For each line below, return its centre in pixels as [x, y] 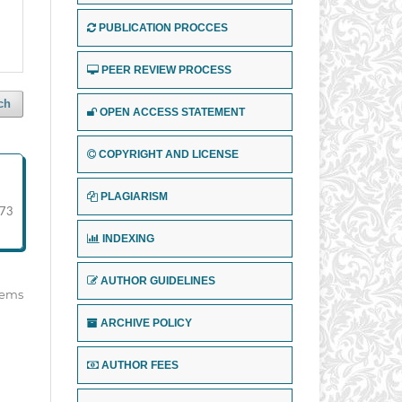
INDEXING [128, 238]
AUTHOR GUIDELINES [158, 280]
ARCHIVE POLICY [146, 323]
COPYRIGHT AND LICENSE [169, 155]
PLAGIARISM [134, 196]
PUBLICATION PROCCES [163, 28]
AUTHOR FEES [140, 365]
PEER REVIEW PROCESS [166, 70]
